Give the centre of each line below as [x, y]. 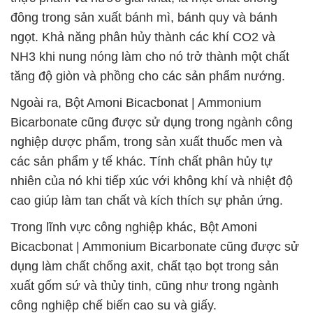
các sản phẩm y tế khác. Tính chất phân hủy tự [141, 161]
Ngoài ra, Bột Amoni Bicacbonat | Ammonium [136, 103]
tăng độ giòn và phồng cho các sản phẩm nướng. [148, 76]
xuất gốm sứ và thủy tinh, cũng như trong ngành [145, 286]
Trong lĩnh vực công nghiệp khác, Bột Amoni [134, 227]
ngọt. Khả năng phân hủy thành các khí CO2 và [143, 37]
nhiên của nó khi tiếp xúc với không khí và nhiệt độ [152, 181]
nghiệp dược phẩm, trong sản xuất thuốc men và [146, 142]
